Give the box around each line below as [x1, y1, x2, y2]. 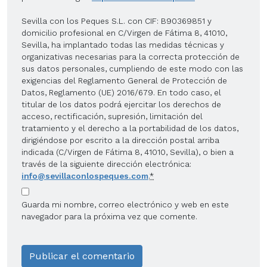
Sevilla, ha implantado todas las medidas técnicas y [21, 39, 224, 49]
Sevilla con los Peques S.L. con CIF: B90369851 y [21, 15, 212, 26]
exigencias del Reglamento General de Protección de [21, 75, 227, 85]
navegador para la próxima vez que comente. [21, 211, 197, 221]
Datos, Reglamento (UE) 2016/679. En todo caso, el [21, 87, 221, 97]
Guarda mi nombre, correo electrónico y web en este [21, 199, 229, 209]
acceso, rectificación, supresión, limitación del [21, 111, 203, 121]
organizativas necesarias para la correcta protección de [21, 51, 240, 61]
